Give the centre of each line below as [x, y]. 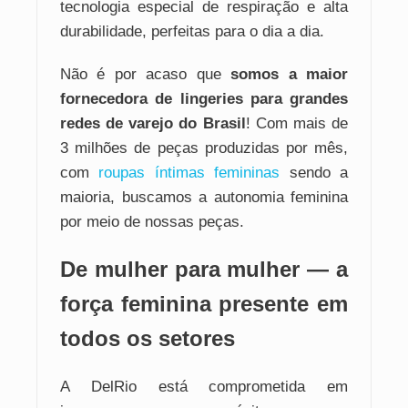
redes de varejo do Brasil [153, 124]
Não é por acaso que [146, 75]
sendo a [314, 173]
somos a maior [290, 75]
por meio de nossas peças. [152, 222]
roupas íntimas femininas [189, 173]
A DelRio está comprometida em [204, 387]
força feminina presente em [204, 304]
